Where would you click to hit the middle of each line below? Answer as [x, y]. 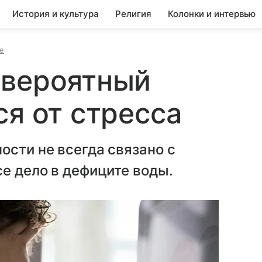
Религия [133, 14]
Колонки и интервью [212, 14]
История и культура [56, 14]
